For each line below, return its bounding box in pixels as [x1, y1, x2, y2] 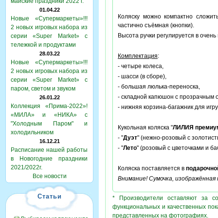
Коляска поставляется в [118, 165, 186, 172]
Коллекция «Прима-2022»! [11, 103, 88, 109]
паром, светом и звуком [11, 85, 75, 92]
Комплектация [118, 53, 158, 59]
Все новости [32, 173, 67, 180]
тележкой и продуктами [11, 41, 76, 48]
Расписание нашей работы [11, 146, 88, 153]
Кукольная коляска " [118, 124, 173, 131]
